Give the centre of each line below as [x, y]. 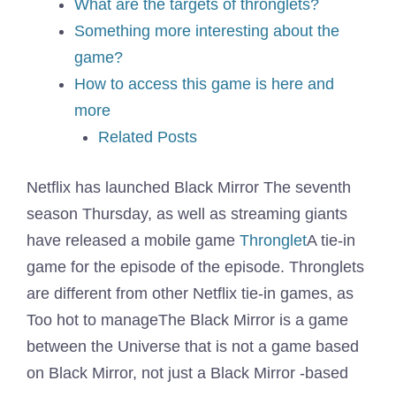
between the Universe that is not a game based [193, 346]
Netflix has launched [100, 187]
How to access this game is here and [204, 84]
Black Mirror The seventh [263, 187]
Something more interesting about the [207, 31]
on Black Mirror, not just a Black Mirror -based [187, 373]
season [52, 214]
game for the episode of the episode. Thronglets [195, 267]
